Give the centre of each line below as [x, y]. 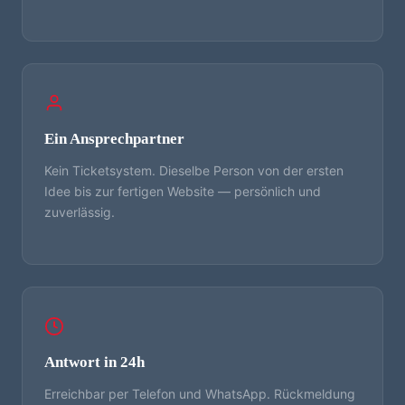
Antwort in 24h [94, 362]
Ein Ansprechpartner [114, 138]
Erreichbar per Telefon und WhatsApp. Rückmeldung [200, 393]
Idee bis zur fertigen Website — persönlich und [183, 191]
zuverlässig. [80, 212]
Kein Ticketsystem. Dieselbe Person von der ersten [194, 170]
